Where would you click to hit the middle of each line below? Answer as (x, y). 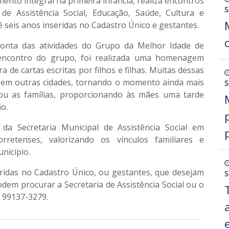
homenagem (180, 58)
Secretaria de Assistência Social (124, 184)
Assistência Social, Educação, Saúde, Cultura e (110, 13)
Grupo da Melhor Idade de (150, 45)
